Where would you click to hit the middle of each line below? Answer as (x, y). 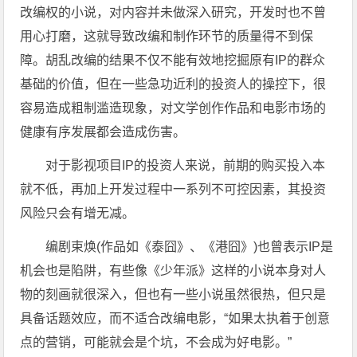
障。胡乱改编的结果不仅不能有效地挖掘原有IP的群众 (173, 60)
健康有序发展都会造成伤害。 (103, 132)
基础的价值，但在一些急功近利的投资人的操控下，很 (173, 84)
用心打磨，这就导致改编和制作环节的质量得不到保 (167, 36)
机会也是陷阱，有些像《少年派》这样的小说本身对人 (173, 271)
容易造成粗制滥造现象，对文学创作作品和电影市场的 (173, 108)
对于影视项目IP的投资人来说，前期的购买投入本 (186, 165)
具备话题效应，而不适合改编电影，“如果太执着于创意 (175, 318)
